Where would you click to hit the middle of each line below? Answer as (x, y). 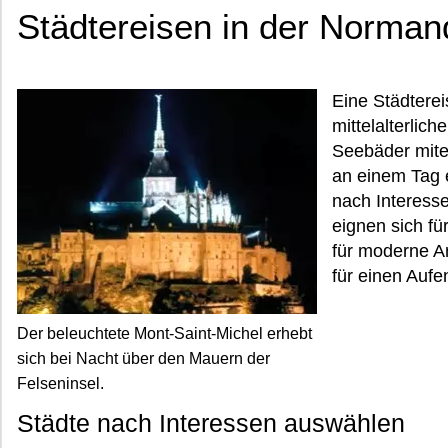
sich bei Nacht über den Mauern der (143, 358)
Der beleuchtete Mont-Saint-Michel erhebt (164, 333)
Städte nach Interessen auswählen (211, 423)
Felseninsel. (60, 383)
